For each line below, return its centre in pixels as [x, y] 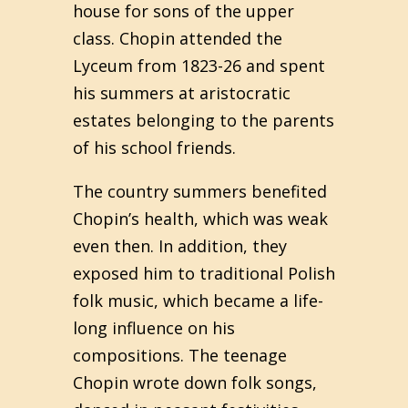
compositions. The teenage [180, 355]
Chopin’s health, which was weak [200, 219]
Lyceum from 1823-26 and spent [199, 66]
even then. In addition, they [180, 246]
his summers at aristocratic [182, 93]
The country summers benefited [200, 191]
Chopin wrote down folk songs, [195, 382]
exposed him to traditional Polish [204, 273]
